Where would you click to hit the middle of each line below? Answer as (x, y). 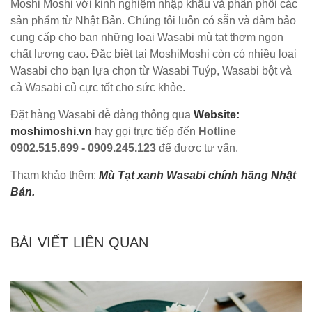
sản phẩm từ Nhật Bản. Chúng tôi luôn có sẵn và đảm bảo (153, 21)
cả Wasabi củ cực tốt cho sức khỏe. (98, 88)
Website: (217, 115)
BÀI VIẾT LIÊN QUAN (80, 243)
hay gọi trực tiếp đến (145, 132)
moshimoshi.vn (51, 132)
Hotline (217, 132)
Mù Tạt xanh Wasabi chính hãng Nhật (197, 175)
